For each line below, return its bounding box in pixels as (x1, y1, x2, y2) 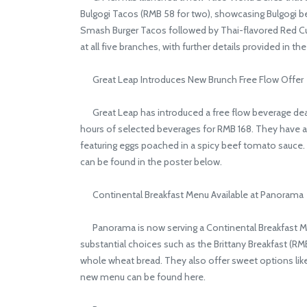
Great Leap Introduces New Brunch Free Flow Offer (80, 73, 304, 86)
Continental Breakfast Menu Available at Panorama (80, 188, 304, 201)
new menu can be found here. (80, 271, 206, 283)
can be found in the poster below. (80, 156, 222, 168)
